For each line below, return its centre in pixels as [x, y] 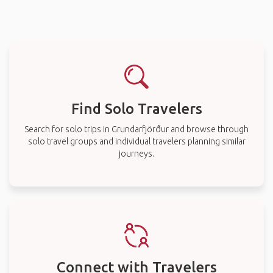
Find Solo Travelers [136, 109]
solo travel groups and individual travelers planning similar [136, 141]
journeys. [136, 154]
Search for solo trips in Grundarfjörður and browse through [136, 129]
